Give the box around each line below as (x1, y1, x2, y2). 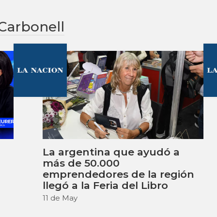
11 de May (43, 193, 78, 202)
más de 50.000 (43, 156, 120, 169)
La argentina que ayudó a (43, 145, 180, 158)
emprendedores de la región (43, 168, 195, 180)
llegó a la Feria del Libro (43, 179, 169, 191)
